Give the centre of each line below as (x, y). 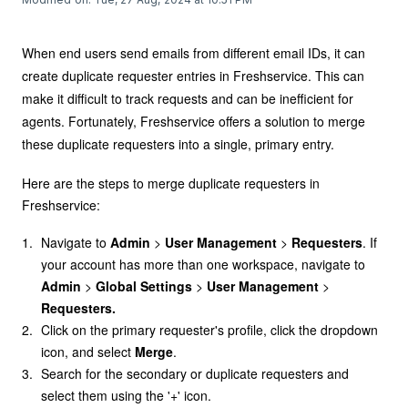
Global (117, 286)
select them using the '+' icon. (127, 395)
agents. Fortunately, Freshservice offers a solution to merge (194, 121)
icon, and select (88, 352)
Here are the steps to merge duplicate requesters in (171, 183)
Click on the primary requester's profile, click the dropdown (210, 330)
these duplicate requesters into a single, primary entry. (178, 144)
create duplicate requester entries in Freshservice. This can (193, 76)
